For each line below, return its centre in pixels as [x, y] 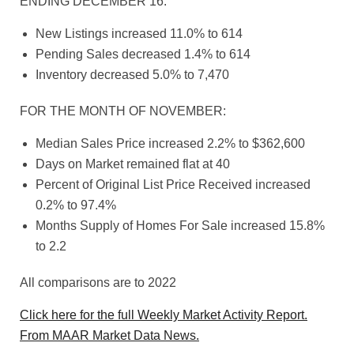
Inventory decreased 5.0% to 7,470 [132, 75]
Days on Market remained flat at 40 [133, 164]
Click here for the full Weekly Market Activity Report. [164, 315]
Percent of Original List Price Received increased [173, 185]
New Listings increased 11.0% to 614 [139, 34]
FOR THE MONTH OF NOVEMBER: [123, 111]
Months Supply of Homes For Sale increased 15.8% [180, 226]
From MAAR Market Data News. [109, 336]
